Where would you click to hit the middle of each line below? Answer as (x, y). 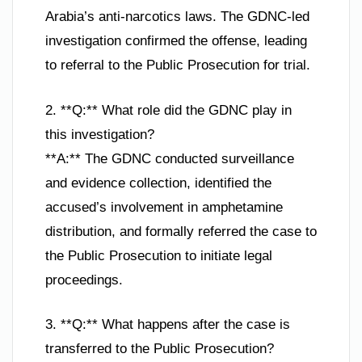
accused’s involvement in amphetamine (164, 207)
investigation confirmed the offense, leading (176, 41)
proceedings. (84, 280)
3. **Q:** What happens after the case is (168, 325)
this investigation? (100, 134)
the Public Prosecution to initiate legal (159, 255)
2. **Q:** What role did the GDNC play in (168, 110)
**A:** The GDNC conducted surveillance (170, 158)
